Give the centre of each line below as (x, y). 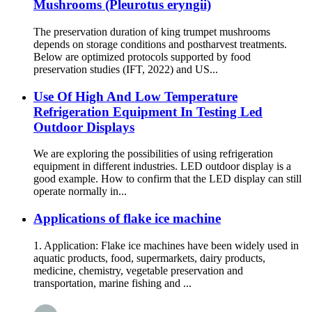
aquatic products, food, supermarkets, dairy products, (149, 258)
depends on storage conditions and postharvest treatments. (160, 44)
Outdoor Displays (84, 127)
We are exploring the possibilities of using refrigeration (153, 154)
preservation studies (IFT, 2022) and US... (126, 69)
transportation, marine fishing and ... (112, 283)
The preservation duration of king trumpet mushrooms (152, 31)
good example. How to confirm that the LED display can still (167, 179)
